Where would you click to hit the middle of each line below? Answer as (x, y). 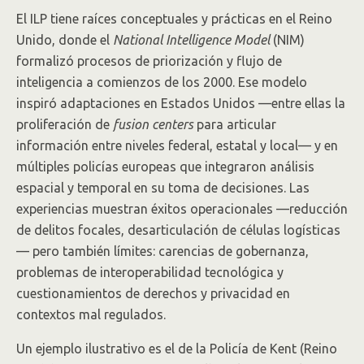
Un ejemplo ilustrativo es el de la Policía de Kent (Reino (177, 349)
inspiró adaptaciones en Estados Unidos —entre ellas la (181, 103)
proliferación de (65, 124)
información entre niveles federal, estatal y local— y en (177, 145)
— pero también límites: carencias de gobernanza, (162, 251)
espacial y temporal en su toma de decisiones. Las (163, 188)
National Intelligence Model (191, 40)
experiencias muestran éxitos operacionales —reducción (182, 209)
